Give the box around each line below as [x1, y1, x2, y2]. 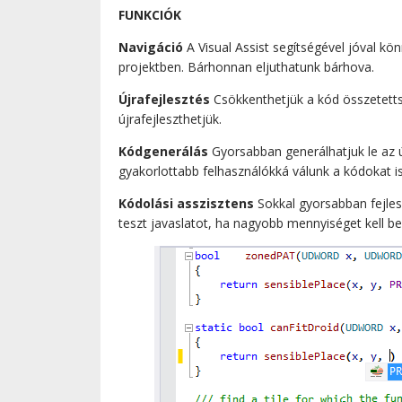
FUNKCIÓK [118, 5, 181, 23]
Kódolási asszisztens [118, 194, 254, 212]
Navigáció [118, 38, 183, 56]
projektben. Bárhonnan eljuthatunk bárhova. [118, 57, 374, 75]
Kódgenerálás [118, 142, 208, 160]
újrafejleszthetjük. [118, 109, 222, 127]
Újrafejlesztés [118, 90, 210, 108]
